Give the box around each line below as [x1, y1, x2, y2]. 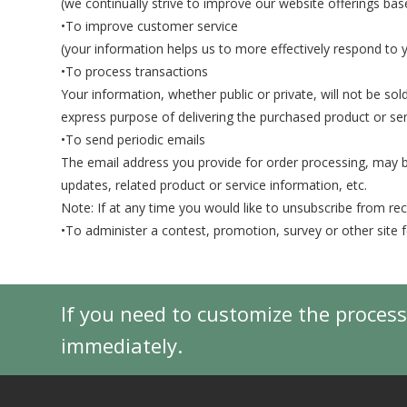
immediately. [61, 331, 184, 359]
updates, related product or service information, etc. [61, 176, 368, 194]
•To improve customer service [61, 17, 239, 35]
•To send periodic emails [61, 131, 206, 148]
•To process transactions [61, 63, 209, 80]
